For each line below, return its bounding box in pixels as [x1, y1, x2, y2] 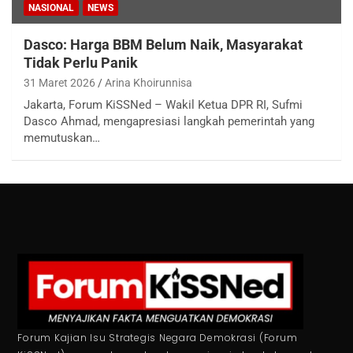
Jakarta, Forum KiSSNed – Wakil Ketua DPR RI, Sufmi [24, 97, 303, 112]
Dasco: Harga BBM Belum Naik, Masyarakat [24, 35, 303, 53]
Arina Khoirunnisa [105, 76, 192, 89]
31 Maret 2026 [24, 76, 95, 89]
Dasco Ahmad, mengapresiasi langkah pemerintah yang [24, 113, 314, 128]
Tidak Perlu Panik [24, 54, 138, 71]
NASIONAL [28, 2, 74, 13]
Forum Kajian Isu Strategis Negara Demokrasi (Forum [17, 331, 298, 345]
